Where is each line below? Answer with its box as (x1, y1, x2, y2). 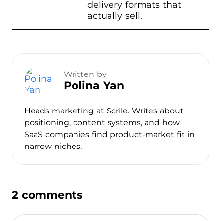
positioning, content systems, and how (24, 117, 180, 127)
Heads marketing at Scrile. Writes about (24, 106, 184, 115)
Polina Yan (64, 79, 124, 93)
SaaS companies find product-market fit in (24, 129, 195, 139)
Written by (64, 70, 107, 79)
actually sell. (87, 10, 142, 21)
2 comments (12, 188, 83, 202)
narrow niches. (24, 141, 82, 151)
